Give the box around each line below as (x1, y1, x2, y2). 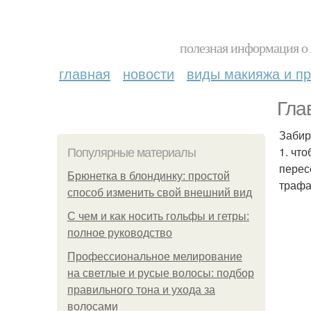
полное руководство (67, 227, 172, 239)
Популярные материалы (67, 146, 196, 160)
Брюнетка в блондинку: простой (67, 170, 230, 182)
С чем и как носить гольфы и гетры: (67, 210, 249, 222)
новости (123, 63, 174, 83)
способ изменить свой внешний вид (67, 187, 252, 199)
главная (59, 63, 110, 83)
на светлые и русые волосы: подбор (67, 267, 254, 279)
